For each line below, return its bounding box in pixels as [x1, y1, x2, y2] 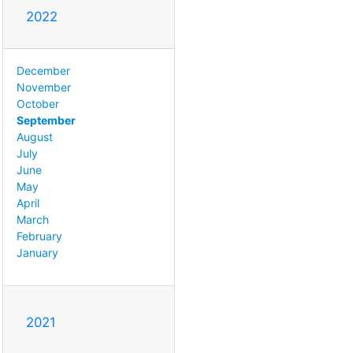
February [17, 229, 62, 243]
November [17, 80, 71, 94]
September [17, 113, 76, 127]
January [17, 245, 58, 259]
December [17, 63, 70, 77]
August [17, 129, 53, 143]
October [17, 96, 59, 110]
